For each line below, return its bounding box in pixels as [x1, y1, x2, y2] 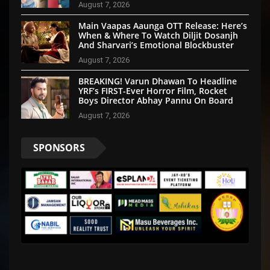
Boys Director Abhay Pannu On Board [78, 94, 233, 106]
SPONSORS [33, 140, 85, 154]
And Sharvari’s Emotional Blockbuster [78, 39, 234, 51]
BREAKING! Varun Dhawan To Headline [78, 75, 237, 87]
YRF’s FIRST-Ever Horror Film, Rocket [78, 84, 227, 96]
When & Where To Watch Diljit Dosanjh [78, 29, 238, 41]
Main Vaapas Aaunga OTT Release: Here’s [78, 19, 247, 31]
